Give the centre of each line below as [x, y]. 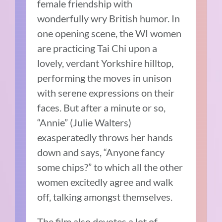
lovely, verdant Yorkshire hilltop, [106, 63]
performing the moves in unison [105, 78]
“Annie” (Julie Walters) [84, 122]
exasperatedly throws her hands [105, 137]
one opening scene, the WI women [110, 33]
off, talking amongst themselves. [106, 196]
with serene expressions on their [106, 92]
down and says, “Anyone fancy [101, 152]
